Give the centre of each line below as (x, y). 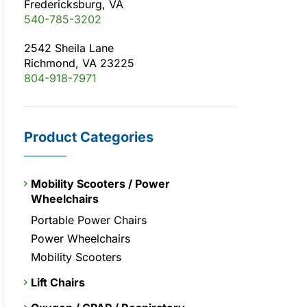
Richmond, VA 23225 (79, 63)
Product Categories (89, 137)
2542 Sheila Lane (69, 48)
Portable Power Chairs (89, 220)
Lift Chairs (58, 282)
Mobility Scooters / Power (100, 183)
